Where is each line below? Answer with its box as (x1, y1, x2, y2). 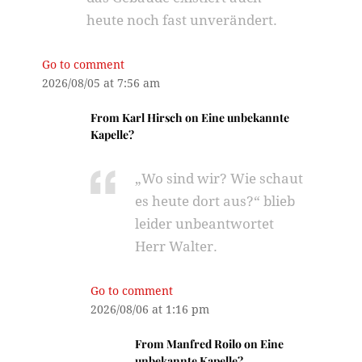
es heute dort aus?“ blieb (135, 193, 296, 209)
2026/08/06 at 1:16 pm (90, 303, 210, 316)
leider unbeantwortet (135, 216, 275, 232)
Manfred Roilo (166, 336, 242, 351)
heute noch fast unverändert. (86, 12, 278, 28)
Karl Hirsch (122, 110, 183, 125)
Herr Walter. (135, 238, 218, 255)
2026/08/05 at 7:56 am (42, 77, 161, 90)
